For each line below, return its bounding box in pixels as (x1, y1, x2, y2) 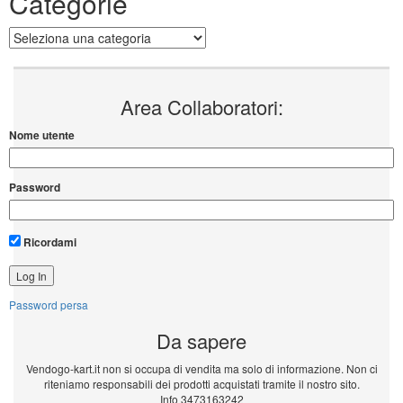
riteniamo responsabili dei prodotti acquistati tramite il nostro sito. (43, 376, 360, 392)
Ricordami (21, 234, 76, 251)
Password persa (9, 297, 88, 313)
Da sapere (157, 327, 246, 355)
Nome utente (9, 127, 75, 144)
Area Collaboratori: (120, 93, 283, 121)
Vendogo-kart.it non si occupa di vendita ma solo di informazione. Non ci (25, 361, 378, 377)
